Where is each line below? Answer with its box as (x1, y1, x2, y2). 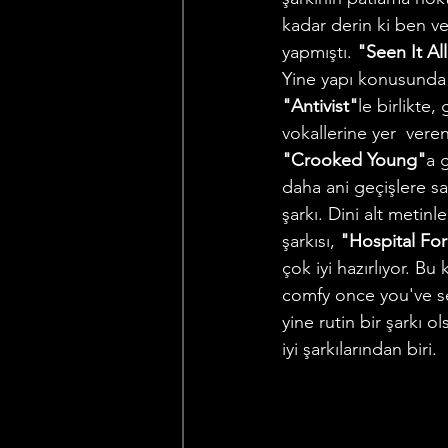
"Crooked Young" (282, 149, 426, 172)
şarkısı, (282, 230, 340, 253)
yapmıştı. (282, 41, 357, 64)
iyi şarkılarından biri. (282, 338, 442, 361)
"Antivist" (282, 95, 358, 118)
